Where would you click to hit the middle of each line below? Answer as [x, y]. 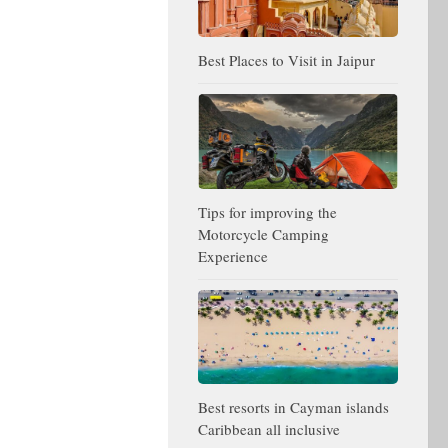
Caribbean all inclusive [269, 428]
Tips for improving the [267, 211]
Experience [233, 255]
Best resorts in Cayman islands [293, 406]
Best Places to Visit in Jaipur [286, 60]
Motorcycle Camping [263, 233]
